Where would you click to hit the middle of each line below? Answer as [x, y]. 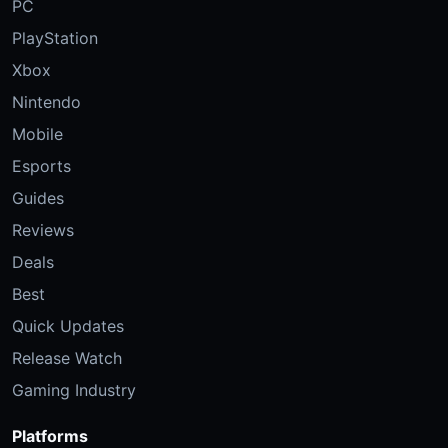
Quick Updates [68, 326]
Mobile [37, 134]
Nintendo [46, 102]
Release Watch [67, 358]
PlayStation [55, 38]
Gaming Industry [74, 390]
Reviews [43, 230]
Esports [41, 166]
